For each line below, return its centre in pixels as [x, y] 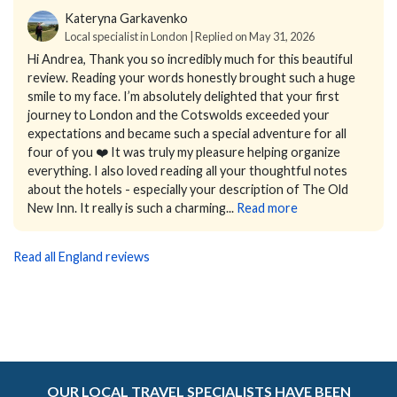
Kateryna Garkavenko [126, 19]
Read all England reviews [82, 257]
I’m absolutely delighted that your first [231, 97]
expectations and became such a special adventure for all [187, 134]
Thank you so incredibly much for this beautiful [221, 59]
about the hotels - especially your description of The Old [188, 190]
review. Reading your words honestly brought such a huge [191, 78]
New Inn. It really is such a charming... [131, 208]
